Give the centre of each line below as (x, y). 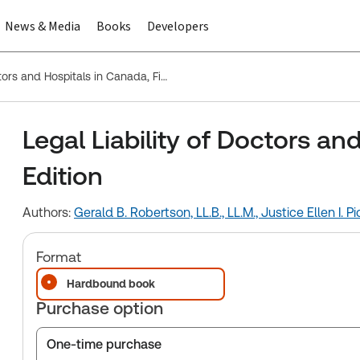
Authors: (48, 213)
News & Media (43, 26)
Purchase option (100, 308)
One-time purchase (104, 344)
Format (59, 257)
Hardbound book (111, 284)
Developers (178, 26)
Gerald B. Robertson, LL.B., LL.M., (168, 213)
